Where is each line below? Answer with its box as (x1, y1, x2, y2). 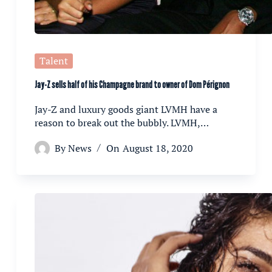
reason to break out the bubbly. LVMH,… (34, 115, 209, 129)
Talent (39, 54, 68, 68)
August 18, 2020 (122, 141, 193, 155)
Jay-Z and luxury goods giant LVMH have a (34, 102, 217, 116)
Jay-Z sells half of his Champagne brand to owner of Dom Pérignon (34, 78, 229, 90)
